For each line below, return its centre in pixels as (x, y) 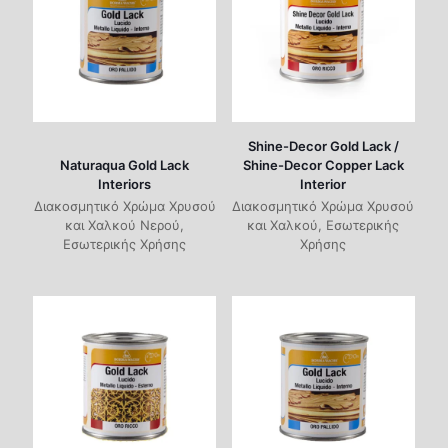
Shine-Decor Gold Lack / (323, 145)
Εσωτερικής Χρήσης (125, 243)
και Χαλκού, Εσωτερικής (323, 224)
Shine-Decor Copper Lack (323, 164)
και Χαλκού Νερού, (125, 224)
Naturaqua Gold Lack (125, 164)
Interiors (125, 183)
